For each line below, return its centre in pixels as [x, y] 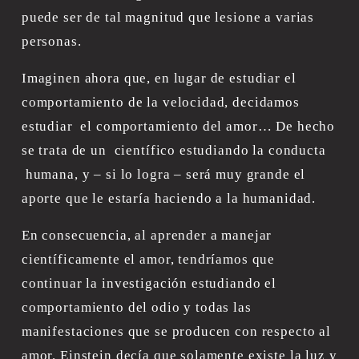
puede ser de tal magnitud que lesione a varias [168, 17]
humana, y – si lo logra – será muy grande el [163, 174]
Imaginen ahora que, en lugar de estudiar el [159, 78]
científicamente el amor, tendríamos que [148, 259]
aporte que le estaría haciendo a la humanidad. [169, 198]
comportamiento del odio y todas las [136, 307]
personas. [51, 41]
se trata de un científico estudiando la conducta [173, 150]
